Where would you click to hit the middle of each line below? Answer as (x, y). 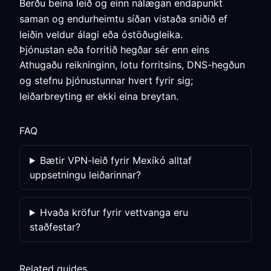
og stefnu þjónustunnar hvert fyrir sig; (106, 80)
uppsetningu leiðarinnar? (85, 175)
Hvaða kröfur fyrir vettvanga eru (114, 212)
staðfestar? (55, 227)
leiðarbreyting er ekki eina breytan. (99, 96)
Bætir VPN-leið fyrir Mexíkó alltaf (116, 160)
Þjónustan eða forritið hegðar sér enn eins (114, 50)
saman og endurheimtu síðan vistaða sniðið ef (123, 19)
